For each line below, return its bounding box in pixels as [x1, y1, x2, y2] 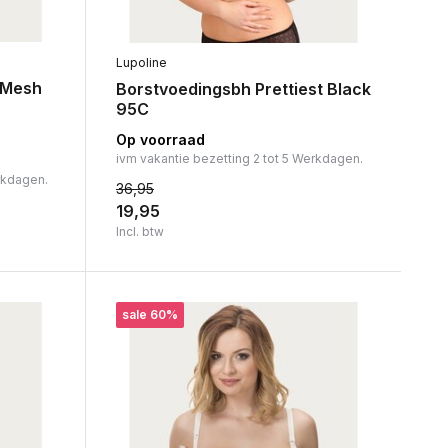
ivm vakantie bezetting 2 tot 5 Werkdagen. [115, 150, 363, 166]
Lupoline [115, 54, 167, 70]
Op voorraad [115, 130, 205, 148]
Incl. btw [115, 223, 164, 239]
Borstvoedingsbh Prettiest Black [115, 78, 371, 99]
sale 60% [121, 306, 178, 322]
